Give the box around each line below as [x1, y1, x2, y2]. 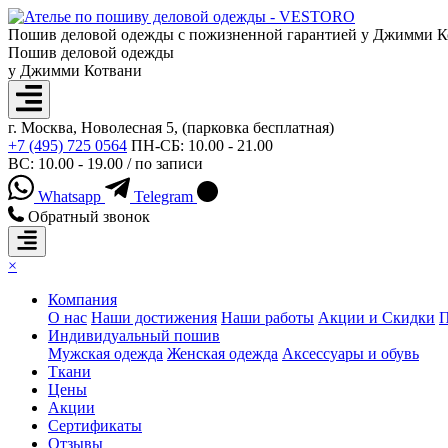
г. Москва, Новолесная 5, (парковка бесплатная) [8, 118, 334, 136]
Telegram [134, 188, 193, 206]
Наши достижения [91, 309, 217, 327]
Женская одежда [167, 345, 278, 363]
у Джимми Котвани [8, 62, 142, 79]
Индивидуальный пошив [48, 327, 220, 345]
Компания [48, 291, 117, 309]
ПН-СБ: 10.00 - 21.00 [131, 136, 273, 154]
